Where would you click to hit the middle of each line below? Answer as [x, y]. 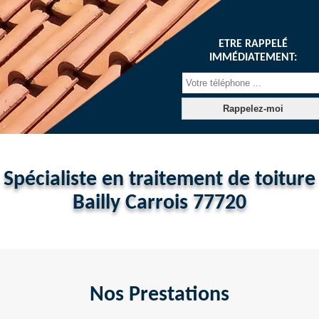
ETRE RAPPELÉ [253, 44]
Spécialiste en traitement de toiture [159, 179]
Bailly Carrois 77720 [159, 203]
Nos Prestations [159, 295]
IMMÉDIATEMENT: [253, 57]
